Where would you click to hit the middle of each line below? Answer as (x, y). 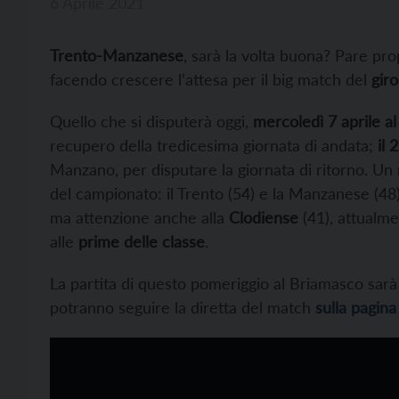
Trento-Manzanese (117, 56)
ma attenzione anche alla (139, 218)
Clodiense (264, 218)
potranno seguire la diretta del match (183, 308)
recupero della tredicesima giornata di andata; (214, 146)
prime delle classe (142, 242)
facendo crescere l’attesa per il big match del (211, 80)
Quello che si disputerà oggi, (151, 122)
